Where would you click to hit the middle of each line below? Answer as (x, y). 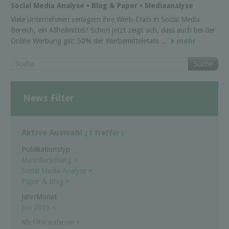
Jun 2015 (37, 207)
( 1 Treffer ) (104, 133)
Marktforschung (48, 160)
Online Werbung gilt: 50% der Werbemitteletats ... (90, 41)
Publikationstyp (46, 149)
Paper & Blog (43, 181)
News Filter (48, 98)
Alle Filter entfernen (49, 222)
